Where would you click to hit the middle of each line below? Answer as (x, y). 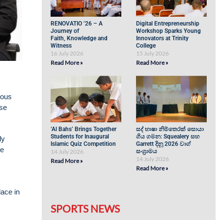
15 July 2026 (153, 53)
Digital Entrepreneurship (168, 24)
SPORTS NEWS (85, 208)
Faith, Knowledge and (79, 38)
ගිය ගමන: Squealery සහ (168, 137)
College (147, 46)
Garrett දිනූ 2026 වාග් (164, 144)
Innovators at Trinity (163, 38)
